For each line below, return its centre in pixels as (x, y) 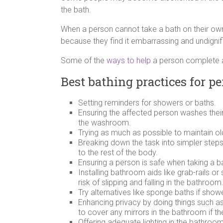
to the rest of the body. (118, 152)
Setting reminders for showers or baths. (147, 103)
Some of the (84, 60)
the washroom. (105, 122)
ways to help (129, 60)
